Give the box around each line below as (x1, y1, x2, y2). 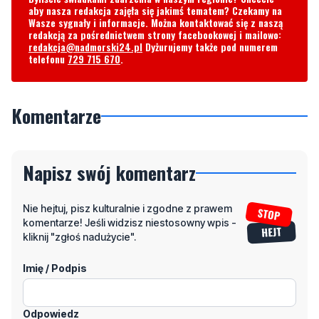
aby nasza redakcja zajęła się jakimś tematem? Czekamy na (28, 3, 282, 19)
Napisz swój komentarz (23, 159, 196, 187)
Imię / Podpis (23, 262, 87, 275)
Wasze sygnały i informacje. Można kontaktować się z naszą (28, 15, 283, 31)
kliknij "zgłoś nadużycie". (23, 231, 136, 244)
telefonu (28, 51, 68, 67)
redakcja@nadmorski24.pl (28, 39, 142, 55)
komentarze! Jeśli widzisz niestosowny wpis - (23, 216, 236, 229)
